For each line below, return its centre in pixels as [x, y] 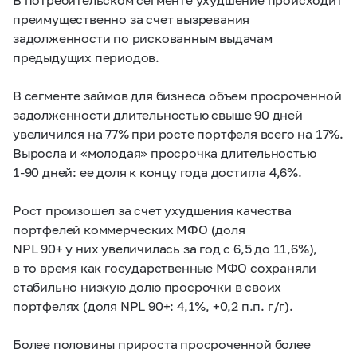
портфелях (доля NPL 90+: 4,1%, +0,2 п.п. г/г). [153, 305]
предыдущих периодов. [86, 57]
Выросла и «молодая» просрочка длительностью [165, 152]
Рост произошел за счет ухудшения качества [152, 210]
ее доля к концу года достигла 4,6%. [189, 171]
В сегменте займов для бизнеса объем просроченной [177, 95]
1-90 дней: [45, 171]
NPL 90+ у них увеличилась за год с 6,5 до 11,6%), [165, 248]
